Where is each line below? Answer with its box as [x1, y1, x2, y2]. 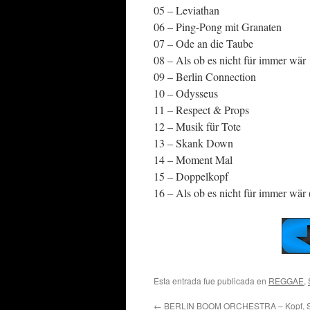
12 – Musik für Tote [154, 119, 241, 134]
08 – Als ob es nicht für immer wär [154, 53, 306, 67]
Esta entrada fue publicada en [154, 275, 268, 286]
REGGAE [268, 275, 304, 286]
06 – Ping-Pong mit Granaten [154, 19, 282, 34]
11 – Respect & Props [154, 102, 249, 117]
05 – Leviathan [154, 3, 219, 17]
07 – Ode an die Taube [154, 36, 253, 51]
